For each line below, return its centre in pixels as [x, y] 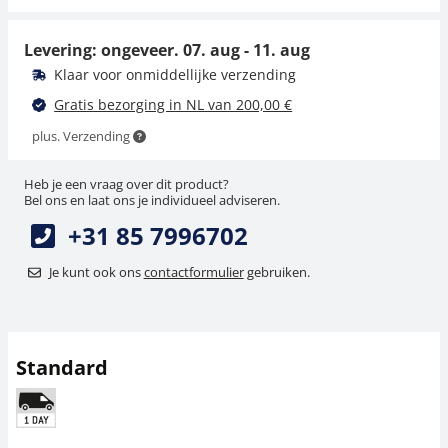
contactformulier [193, 272]
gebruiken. [276, 272]
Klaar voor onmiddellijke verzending [173, 74]
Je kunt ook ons [96, 272]
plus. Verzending [82, 136]
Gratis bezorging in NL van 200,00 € [173, 104]
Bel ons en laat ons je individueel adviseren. [152, 200]
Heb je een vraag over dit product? [126, 184]
